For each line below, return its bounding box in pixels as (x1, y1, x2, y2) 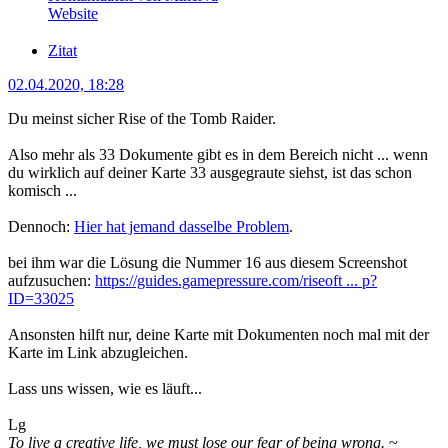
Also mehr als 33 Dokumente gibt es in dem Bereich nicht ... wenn (8, 145, 428, 163)
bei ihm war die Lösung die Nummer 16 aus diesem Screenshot (8, 253, 407, 271)
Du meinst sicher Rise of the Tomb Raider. (8, 109, 276, 127)
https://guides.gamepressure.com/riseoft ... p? (95, 271, 377, 289)
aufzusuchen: (8, 271, 95, 289)
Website (48, 5, 98, 22)
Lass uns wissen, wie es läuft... (8, 379, 202, 397)
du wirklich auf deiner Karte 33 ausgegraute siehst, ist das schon (8, 163, 412, 181)
